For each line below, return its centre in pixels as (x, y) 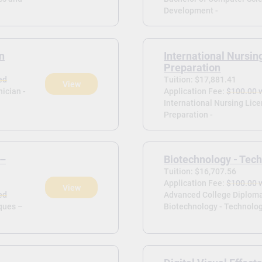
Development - (191, 11)
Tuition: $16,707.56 (200, 171)
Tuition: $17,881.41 (200, 79)
